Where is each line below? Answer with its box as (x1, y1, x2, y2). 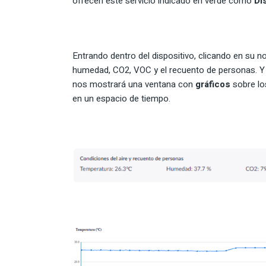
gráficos (195, 78, 233, 91)
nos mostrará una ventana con (72, 78, 195, 91)
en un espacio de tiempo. (72, 92, 170, 106)
